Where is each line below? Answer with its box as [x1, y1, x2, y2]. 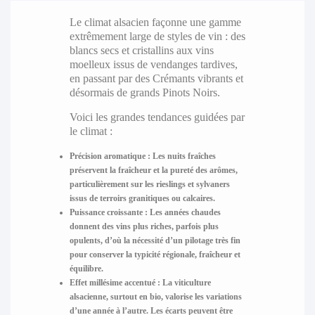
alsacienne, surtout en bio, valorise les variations [69, 291, 242, 302]
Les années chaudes [147, 207, 221, 217]
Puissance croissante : [69, 207, 148, 217]
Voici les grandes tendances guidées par [69, 110, 245, 123]
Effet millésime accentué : [69, 277, 160, 288]
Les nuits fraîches [150, 150, 216, 161]
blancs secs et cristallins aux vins [69, 44, 214, 56]
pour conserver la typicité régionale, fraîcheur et [69, 249, 240, 259]
